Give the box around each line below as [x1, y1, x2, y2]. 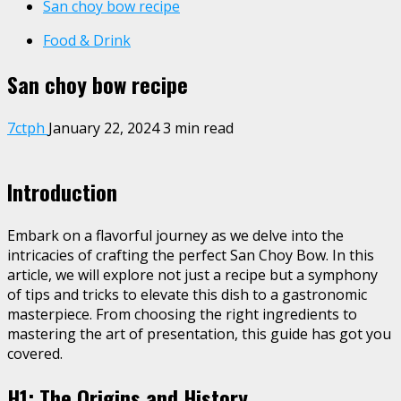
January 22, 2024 [48, 117, 163, 138]
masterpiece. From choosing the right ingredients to [7, 303, 357, 324]
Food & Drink [43, 30, 131, 50]
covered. [7, 343, 63, 363]
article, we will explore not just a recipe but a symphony [7, 264, 378, 285]
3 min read [163, 117, 234, 138]
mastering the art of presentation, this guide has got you [7, 323, 391, 344]
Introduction [7, 175, 117, 208]
